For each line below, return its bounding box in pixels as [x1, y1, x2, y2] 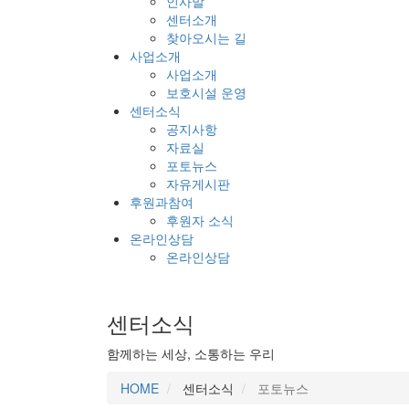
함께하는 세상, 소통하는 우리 [107, 344, 275, 362]
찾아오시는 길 [166, 28, 246, 47]
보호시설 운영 [166, 83, 246, 101]
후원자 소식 [166, 211, 234, 229]
